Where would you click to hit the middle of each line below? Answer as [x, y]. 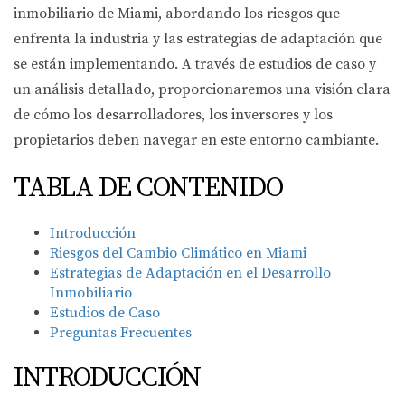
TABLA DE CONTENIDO [148, 188]
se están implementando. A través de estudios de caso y [195, 64]
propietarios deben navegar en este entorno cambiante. [196, 140]
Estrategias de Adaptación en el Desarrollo [190, 273]
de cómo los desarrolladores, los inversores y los [173, 115]
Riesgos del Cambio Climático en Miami [178, 253]
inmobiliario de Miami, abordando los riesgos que [177, 14]
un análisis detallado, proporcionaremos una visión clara [202, 89]
